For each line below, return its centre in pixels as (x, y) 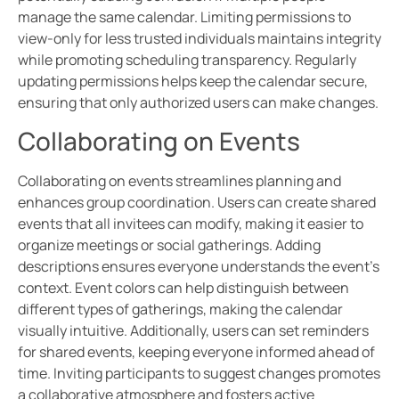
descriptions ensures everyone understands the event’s (199, 266)
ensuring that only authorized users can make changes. (198, 103)
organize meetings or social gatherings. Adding (169, 244)
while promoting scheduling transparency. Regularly (187, 60)
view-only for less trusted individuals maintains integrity (199, 39)
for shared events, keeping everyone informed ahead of (196, 351)
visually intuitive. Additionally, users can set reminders (193, 330)
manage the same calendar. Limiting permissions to (184, 17)
